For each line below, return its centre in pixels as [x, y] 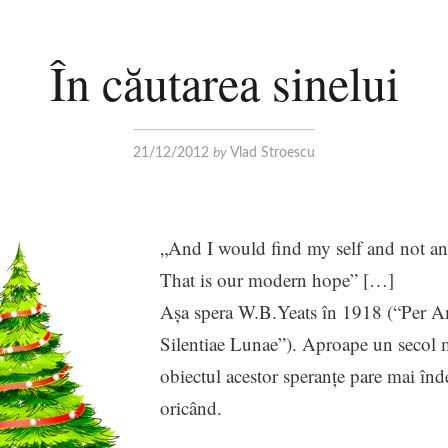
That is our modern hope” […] [276, 279]
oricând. [190, 407]
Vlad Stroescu [272, 153]
